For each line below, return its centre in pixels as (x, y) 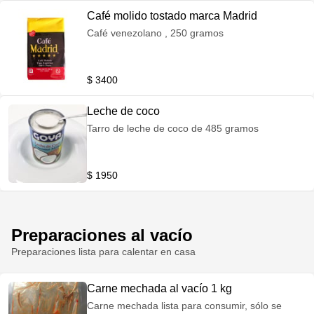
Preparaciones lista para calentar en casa (103, 252)
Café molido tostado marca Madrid (172, 16)
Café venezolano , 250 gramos (155, 33)
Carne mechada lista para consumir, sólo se (184, 306)
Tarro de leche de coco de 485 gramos (173, 128)
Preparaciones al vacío (102, 235)
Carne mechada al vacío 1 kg (159, 288)
